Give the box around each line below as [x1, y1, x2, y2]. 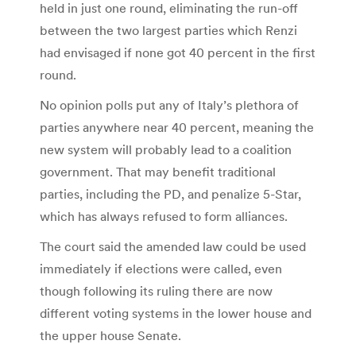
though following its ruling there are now [40, 282, 273, 299]
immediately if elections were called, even [40, 260, 282, 277]
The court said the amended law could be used [40, 238, 306, 254]
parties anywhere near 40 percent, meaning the [40, 118, 314, 135]
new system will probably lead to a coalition [40, 141, 292, 157]
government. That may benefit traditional [40, 163, 276, 180]
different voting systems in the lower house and [40, 304, 311, 321]
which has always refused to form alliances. [40, 207, 288, 224]
